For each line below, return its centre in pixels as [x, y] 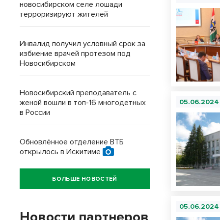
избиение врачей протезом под [75, 54]
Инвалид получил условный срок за [82, 44]
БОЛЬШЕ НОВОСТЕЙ [85, 179]
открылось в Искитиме [61, 152]
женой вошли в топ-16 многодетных [83, 103]
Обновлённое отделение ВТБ [72, 142]
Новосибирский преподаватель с [78, 93]
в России [35, 112]
